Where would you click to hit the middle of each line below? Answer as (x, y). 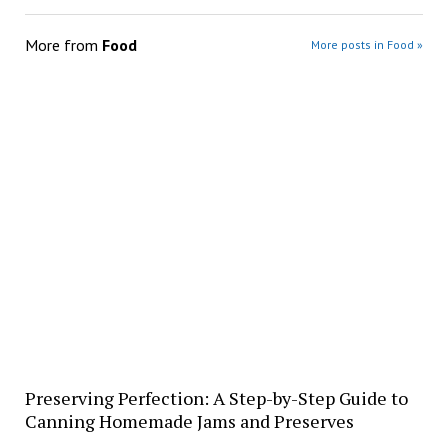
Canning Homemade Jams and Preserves (189, 420)
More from (63, 44)
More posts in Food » (367, 44)
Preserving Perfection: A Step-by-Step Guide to (216, 397)
